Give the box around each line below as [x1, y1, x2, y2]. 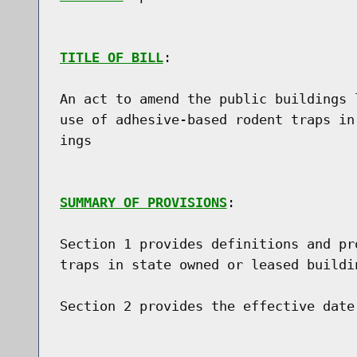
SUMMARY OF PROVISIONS [59, 194, 227, 210]
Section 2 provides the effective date [59, 297, 355, 314]
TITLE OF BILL [59, 49, 163, 65]
